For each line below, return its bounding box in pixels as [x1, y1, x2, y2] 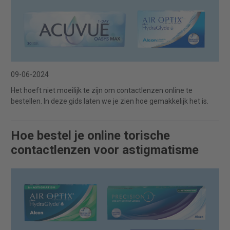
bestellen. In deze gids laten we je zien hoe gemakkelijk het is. [11, 97, 208, 105]
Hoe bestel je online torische [11, 128, 170, 143]
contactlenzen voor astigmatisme [11, 142, 199, 157]
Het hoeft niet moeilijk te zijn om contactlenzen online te [11, 86, 193, 94]
